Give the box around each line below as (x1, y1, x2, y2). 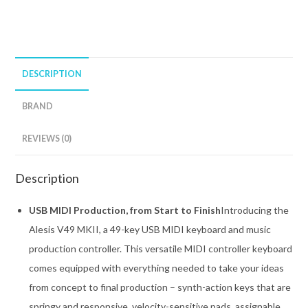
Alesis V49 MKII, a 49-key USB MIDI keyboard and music (29, 223, 272, 236)
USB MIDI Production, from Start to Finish (29, 204, 221, 217)
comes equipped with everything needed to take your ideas (29, 262, 285, 274)
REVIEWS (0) (22, 133, 72, 144)
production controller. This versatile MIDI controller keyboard (29, 243, 293, 255)
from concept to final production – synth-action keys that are (29, 281, 291, 294)
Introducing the (221, 204, 289, 217)
